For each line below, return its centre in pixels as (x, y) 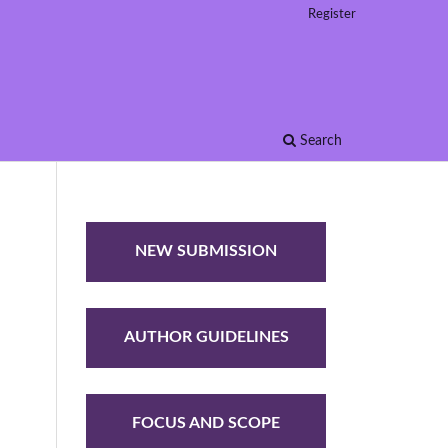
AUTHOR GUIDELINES (206, 337)
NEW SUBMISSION (206, 251)
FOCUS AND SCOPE (206, 423)
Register (332, 14)
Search (319, 140)
